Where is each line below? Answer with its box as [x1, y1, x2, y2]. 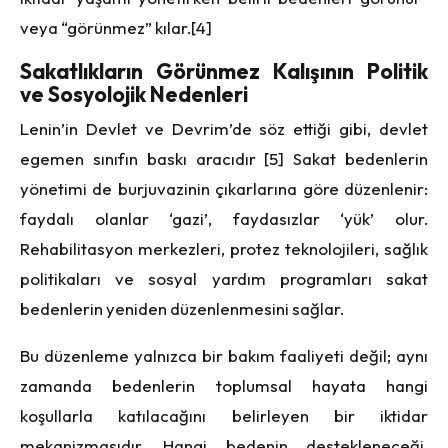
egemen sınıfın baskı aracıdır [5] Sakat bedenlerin [20, 147, 428, 169]
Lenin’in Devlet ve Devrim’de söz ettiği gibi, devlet [20, 117, 428, 139]
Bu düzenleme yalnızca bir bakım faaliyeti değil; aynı [20, 344, 428, 366]
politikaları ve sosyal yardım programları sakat [20, 267, 428, 289]
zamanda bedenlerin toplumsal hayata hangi [20, 374, 428, 396]
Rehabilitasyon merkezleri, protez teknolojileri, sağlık [20, 237, 428, 259]
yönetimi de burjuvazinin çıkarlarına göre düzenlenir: [20, 177, 428, 199]
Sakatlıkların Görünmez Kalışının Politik [20, 57, 428, 84]
